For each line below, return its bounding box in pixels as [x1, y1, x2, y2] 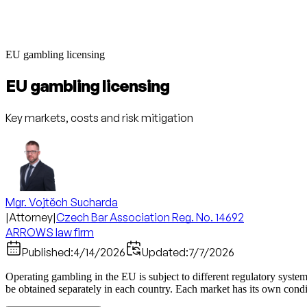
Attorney [9, 210, 53, 224]
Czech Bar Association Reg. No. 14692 [56, 210, 244, 224]
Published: [22, 245, 73, 259]
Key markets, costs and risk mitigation [5, 110, 193, 125]
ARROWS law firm [5, 225, 94, 239]
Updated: [142, 245, 188, 259]
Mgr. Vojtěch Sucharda [5, 195, 118, 209]
